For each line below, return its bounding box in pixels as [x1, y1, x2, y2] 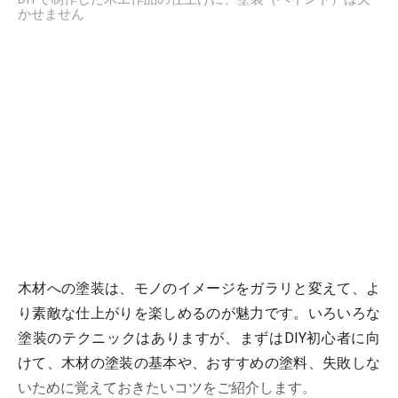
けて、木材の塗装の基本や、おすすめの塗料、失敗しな [18, 354, 380, 372]
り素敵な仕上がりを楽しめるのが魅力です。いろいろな [18, 305, 380, 322]
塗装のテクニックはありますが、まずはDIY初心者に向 [18, 330, 380, 347]
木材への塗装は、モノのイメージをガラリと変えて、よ [18, 280, 380, 298]
